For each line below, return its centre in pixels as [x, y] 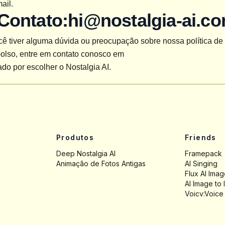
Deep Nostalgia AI [86, 153]
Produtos [75, 137]
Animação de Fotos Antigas [101, 163]
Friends [201, 137]
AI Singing [201, 163]
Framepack [203, 153]
